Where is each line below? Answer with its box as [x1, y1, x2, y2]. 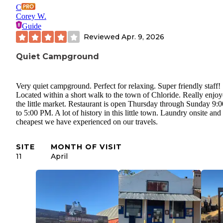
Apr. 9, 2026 [121, 32, 164, 41]
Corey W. [16, 12, 46, 21]
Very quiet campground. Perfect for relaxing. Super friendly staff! [16, 81, 221, 90]
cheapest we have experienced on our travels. [16, 117, 158, 126]
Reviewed [84, 32, 121, 41]
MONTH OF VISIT [51, 142, 122, 151]
